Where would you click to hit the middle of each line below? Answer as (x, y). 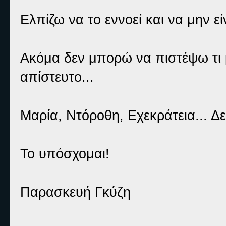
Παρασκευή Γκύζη (75, 192)
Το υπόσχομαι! (65, 154)
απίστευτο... (57, 77)
